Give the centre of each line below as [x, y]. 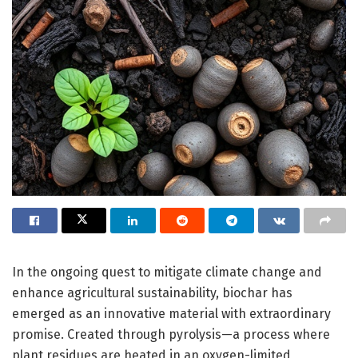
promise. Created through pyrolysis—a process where [171, 334]
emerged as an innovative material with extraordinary [171, 313]
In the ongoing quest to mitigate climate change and [167, 272]
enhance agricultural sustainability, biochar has [152, 292]
